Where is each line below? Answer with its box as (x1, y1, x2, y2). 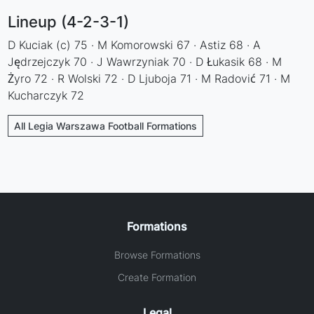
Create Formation (118, 271, 196, 283)
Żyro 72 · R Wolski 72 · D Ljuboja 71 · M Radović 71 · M (8, 71, 291, 86)
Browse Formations (114, 248, 200, 261)
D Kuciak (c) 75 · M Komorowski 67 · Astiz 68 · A (8, 37, 261, 52)
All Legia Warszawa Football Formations (14, 119, 198, 132)
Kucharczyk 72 (8, 88, 85, 102)
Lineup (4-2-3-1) (8, 12, 130, 31)
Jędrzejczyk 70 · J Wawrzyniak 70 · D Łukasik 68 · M (8, 54, 282, 69)
